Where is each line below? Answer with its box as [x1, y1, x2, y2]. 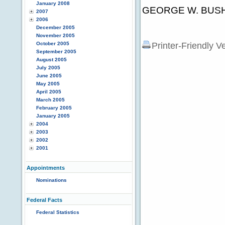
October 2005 [36, 41, 69, 46]
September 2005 [36, 49, 76, 54]
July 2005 [36, 65, 60, 70]
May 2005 [36, 81, 60, 86]
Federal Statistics [36, 209, 79, 215]
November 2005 [36, 33, 75, 38]
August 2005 [36, 57, 67, 62]
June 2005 [36, 73, 62, 78]
